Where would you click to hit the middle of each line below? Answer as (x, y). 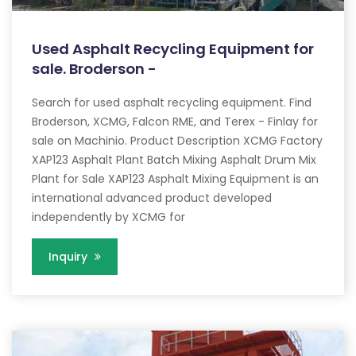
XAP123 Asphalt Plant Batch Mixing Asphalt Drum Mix (174, 160)
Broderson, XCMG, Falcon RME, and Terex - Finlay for (175, 122)
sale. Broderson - (94, 69)
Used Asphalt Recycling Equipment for (173, 49)
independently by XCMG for (108, 217)
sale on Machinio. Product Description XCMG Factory (177, 141)
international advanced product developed (152, 198)
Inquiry (70, 257)
